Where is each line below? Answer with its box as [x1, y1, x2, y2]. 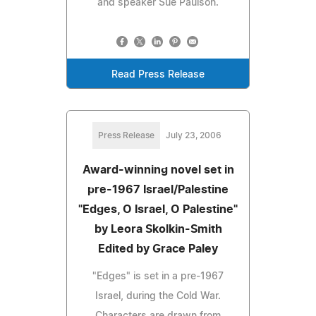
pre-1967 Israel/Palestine [87, 183, 229, 195]
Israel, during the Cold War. [95, 291, 221, 301]
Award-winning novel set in [82, 164, 234, 176]
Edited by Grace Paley [98, 243, 218, 255]
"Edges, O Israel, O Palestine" [78, 203, 238, 215]
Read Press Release [111, 69, 205, 80]
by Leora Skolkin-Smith [94, 223, 222, 235]
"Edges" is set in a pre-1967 [92, 271, 224, 281]
